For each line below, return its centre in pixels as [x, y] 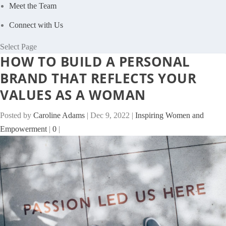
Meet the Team [33, 6]
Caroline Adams [59, 116]
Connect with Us [36, 25]
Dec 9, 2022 [110, 116]
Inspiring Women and [169, 116]
